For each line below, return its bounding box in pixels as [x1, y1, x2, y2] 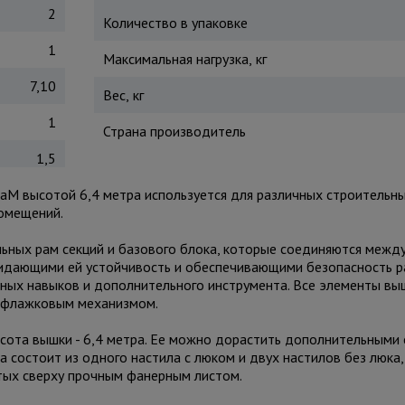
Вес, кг [102, 86, 144, 104]
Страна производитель [102, 122, 246, 140]
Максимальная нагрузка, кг [102, 50, 267, 68]
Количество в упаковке [102, 14, 248, 32]
